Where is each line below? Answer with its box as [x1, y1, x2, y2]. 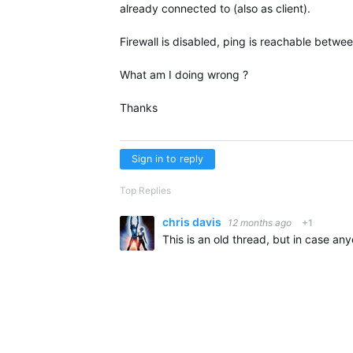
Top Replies [120, 184, 171, 196]
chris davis [162, 215, 224, 229]
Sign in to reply [132, 153, 203, 165]
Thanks [120, 101, 158, 114]
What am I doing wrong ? [120, 68, 248, 81]
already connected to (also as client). [120, 2, 310, 15]
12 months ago [228, 217, 292, 229]
